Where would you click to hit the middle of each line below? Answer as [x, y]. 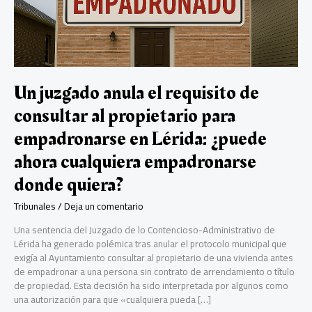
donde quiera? [69, 185]
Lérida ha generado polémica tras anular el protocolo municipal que [150, 243]
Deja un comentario [104, 206]
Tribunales [35, 206]
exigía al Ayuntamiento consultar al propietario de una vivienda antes [154, 257]
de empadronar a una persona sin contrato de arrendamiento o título [154, 271]
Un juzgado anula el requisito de [136, 93]
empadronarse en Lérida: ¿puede [140, 139]
